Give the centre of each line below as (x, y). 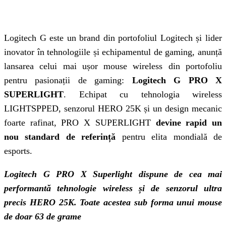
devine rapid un (189, 122)
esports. (18, 151)
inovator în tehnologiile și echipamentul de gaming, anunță (113, 52)
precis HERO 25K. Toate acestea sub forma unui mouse (113, 202)
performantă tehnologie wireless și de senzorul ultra (113, 188)
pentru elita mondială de (172, 136)
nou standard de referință (63, 136)
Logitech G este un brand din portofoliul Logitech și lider (113, 38)
